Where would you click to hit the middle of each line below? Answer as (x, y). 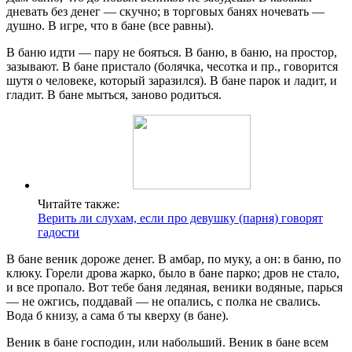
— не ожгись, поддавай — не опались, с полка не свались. (163, 302)
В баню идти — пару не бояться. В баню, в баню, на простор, (172, 53)
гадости (59, 233)
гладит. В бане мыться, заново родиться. (114, 95)
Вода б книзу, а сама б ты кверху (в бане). (117, 316)
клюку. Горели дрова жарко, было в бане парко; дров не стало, (173, 273)
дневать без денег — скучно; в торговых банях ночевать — (165, 12)
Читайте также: (79, 204)
